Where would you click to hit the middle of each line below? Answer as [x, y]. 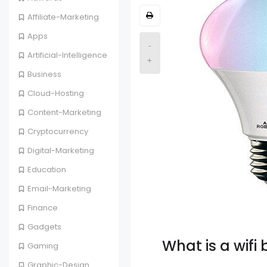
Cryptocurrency [58, 132]
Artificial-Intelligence [67, 55]
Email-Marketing [59, 189]
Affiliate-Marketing [63, 17]
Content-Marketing [64, 113]
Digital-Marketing [61, 151]
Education [47, 170]
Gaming [43, 246]
